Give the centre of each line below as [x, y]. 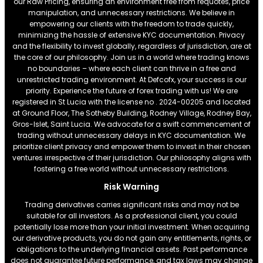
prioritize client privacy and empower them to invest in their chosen [131, 146]
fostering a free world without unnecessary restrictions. [131, 168]
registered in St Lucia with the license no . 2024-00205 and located [131, 102]
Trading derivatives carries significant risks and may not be [131, 204]
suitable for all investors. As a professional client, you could [131, 215]
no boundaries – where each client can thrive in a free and [131, 68]
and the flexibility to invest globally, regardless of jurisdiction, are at [131, 46]
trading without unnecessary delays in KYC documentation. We [131, 135]
